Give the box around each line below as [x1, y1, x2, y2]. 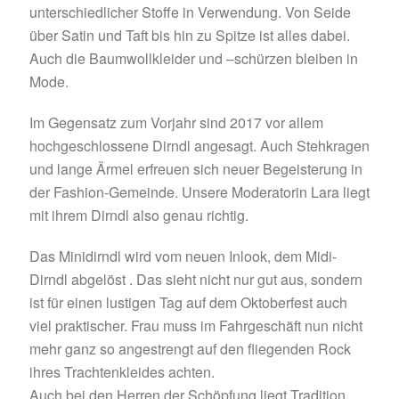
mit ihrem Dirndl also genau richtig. [28, 204, 248, 225]
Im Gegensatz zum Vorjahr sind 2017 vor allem [28, 111, 323, 133]
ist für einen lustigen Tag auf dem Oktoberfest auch [28, 291, 347, 313]
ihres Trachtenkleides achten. [28, 361, 215, 382]
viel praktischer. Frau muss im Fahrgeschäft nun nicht [28, 314, 362, 336]
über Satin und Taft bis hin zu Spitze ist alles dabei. [28, 24, 350, 45]
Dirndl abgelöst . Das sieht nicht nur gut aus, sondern [28, 268, 362, 289]
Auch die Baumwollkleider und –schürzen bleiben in [28, 47, 358, 69]
